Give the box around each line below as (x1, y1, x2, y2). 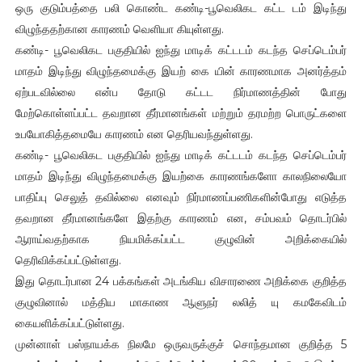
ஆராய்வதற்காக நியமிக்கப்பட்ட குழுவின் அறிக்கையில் (15, 231, 347, 246)
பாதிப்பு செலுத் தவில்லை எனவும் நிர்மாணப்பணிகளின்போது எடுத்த (15, 189, 347, 204)
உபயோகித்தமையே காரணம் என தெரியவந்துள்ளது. (15, 126, 253, 141)
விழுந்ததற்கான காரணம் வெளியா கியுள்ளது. (15, 21, 224, 36)
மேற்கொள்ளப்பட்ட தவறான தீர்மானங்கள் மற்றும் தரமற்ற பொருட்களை (15, 105, 347, 120)
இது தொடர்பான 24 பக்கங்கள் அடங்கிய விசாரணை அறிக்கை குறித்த (15, 273, 347, 288)
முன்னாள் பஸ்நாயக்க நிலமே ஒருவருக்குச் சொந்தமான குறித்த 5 (15, 336, 347, 351)
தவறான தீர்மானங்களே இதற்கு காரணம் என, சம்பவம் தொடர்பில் (15, 210, 347, 225)
